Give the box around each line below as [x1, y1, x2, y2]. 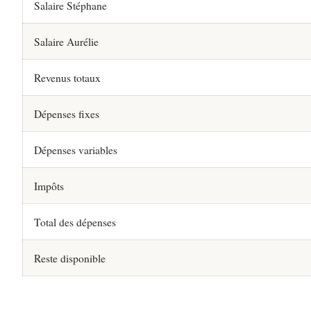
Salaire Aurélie [34, 33, 99, 49]
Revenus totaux [34, 69, 101, 85]
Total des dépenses [34, 214, 116, 229]
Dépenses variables [34, 142, 117, 157]
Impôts [34, 178, 64, 193]
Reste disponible [34, 250, 106, 265]
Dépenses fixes [34, 106, 99, 121]
